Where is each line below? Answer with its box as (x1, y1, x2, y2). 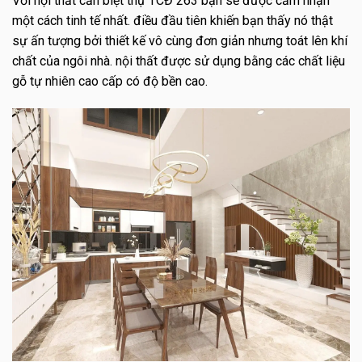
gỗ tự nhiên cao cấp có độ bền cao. (12, 74, 208, 89)
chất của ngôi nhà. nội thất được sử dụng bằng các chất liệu (12, 53, 345, 69)
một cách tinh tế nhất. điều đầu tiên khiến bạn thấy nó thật (12, 13, 333, 28)
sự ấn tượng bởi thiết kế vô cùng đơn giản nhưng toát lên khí (12, 33, 347, 48)
